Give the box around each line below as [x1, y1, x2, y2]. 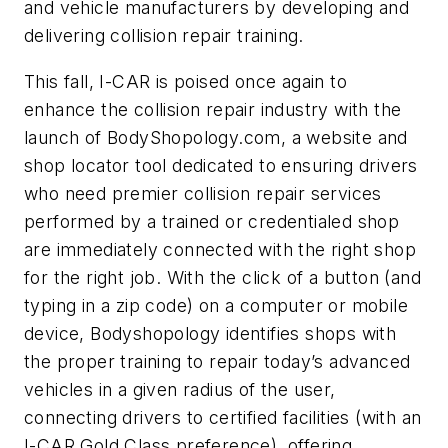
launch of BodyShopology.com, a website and [24, 126, 408, 148]
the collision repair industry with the [95, 98, 402, 120]
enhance [24, 98, 96, 120]
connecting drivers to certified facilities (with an [24, 406, 422, 428]
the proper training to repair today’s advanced [24, 350, 411, 372]
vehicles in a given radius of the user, [24, 378, 336, 400]
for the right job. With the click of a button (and [24, 266, 421, 288]
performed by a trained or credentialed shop [24, 210, 400, 232]
